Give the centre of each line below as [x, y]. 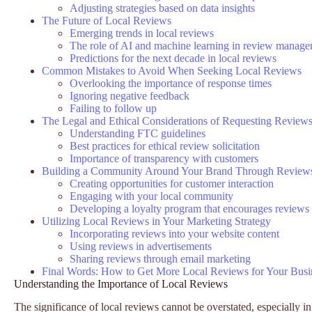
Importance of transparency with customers [164, 158]
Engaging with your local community [151, 196]
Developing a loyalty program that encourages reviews [189, 208]
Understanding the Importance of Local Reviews [121, 283]
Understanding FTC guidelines [138, 133]
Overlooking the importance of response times [171, 83]
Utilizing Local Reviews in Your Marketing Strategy [156, 221]
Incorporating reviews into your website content [174, 233]
